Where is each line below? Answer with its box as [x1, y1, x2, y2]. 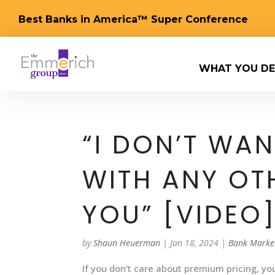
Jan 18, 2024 [170, 237, 219, 249]
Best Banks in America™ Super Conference [18, 14, 248, 25]
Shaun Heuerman [93, 237, 161, 249]
